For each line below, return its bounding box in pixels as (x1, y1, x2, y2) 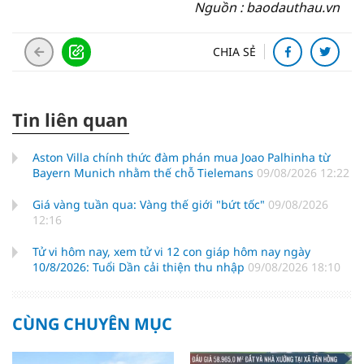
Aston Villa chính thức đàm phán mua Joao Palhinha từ (32, 149, 330, 165)
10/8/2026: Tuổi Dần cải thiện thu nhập (32, 259, 248, 275)
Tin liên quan (12, 107, 128, 132)
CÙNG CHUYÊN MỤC (12, 313, 172, 335)
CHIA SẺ (213, 44, 256, 59)
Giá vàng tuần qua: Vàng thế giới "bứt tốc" (32, 197, 268, 212)
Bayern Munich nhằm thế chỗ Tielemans (32, 165, 257, 180)
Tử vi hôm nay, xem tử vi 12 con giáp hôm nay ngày (32, 244, 310, 259)
